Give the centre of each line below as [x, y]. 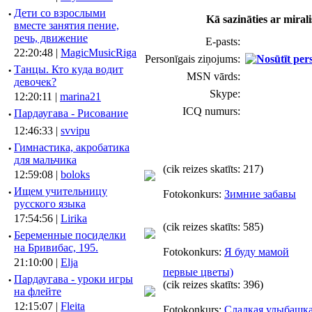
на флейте [38, 291]
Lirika [74, 218]
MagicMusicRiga [99, 53]
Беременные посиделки [70, 235]
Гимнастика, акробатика [72, 147]
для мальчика [45, 160]
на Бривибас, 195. [56, 248]
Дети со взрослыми [60, 13]
